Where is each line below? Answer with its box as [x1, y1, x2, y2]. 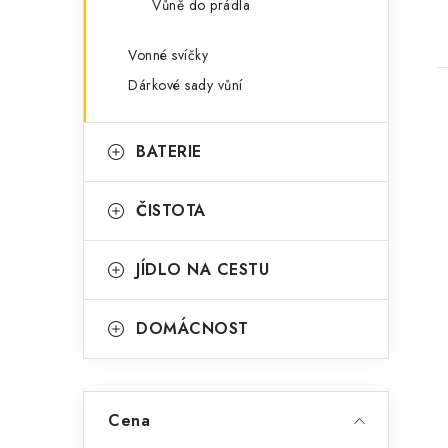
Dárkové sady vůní [128, 75, 243, 95]
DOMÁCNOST [136, 317, 249, 340]
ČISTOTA [136, 199, 206, 222]
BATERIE [136, 140, 202, 163]
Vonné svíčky [128, 45, 208, 65]
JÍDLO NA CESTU [136, 258, 269, 281]
